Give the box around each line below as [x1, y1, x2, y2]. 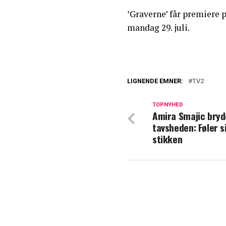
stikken [152, 131, 183, 146]
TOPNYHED [152, 101, 183, 108]
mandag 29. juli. [127, 21, 190, 33]
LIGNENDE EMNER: [127, 77, 183, 85]
